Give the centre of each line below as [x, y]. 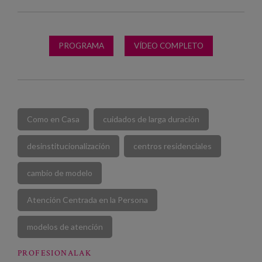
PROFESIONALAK [55, 253]
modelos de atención [65, 226]
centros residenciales [173, 146]
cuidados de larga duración [151, 119]
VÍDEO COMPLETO [169, 45]
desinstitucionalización [68, 146]
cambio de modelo [60, 173]
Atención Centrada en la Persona [87, 199]
